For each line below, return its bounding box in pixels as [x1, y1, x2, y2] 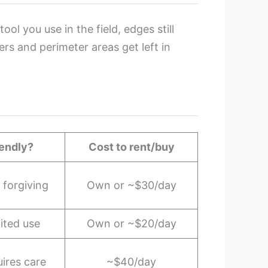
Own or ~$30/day [86, 178, 176, 191]
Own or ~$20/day [86, 217, 176, 230]
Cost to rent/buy [88, 140, 175, 153]
